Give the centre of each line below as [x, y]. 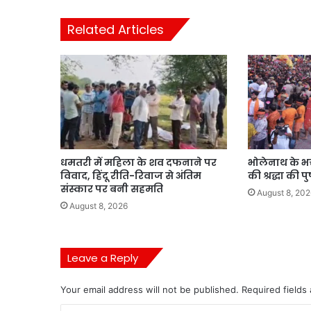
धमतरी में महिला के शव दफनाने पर [138, 162]
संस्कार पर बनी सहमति [112, 188]
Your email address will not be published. [150, 289]
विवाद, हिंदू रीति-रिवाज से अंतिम [131, 175]
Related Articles [116, 30]
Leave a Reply [103, 258]
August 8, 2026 [99, 205]
